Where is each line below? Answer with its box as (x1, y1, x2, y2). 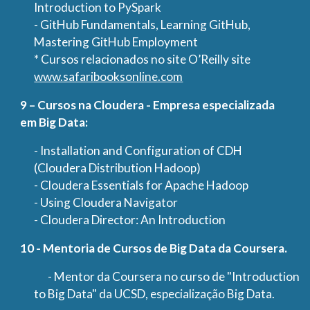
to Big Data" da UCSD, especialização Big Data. (34, 286, 275, 301)
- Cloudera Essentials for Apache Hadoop (34, 178, 249, 192)
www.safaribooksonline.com (34, 69, 183, 84)
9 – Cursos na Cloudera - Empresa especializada (20, 98, 275, 112)
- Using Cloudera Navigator (34, 195, 179, 210)
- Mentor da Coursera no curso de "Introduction (48, 269, 300, 284)
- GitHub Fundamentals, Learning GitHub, (34, 17, 251, 32)
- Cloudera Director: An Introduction (34, 212, 226, 227)
